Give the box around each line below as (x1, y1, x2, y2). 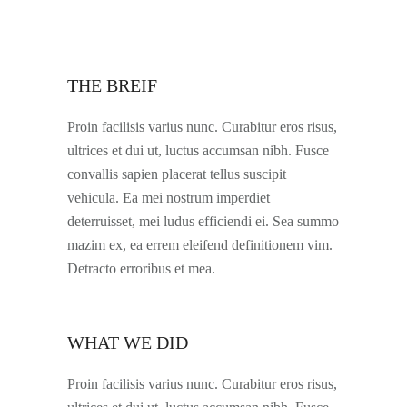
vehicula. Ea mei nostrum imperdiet (67, 190, 270, 205)
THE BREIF (67, 75, 157, 95)
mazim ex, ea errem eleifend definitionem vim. (67, 237, 333, 253)
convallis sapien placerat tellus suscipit (67, 166, 286, 182)
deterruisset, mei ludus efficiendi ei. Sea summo (67, 213, 339, 229)
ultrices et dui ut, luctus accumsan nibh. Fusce (67, 143, 329, 158)
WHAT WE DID (67, 333, 188, 352)
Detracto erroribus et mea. (67, 261, 215, 276)
